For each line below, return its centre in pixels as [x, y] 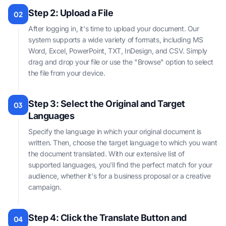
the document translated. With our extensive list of [106, 154]
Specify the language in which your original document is [115, 131]
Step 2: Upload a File [71, 13]
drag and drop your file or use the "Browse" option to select [121, 62]
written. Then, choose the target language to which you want [123, 143]
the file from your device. [67, 73]
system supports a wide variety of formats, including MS [116, 40]
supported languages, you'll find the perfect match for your [120, 165]
